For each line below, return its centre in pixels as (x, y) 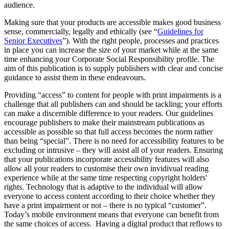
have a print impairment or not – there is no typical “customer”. (105, 205)
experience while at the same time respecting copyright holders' (106, 177)
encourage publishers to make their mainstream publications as (104, 122)
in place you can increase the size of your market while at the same (111, 50)
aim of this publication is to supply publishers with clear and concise (113, 68)
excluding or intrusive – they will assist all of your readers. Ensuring (113, 150)
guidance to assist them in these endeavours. (75, 77)
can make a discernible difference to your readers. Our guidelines (109, 113)
